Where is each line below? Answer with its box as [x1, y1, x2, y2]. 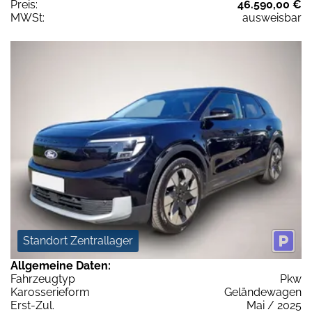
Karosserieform [10, 286, 90, 299]
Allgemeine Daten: [10, 259, 111, 273]
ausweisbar [242, 10, 302, 24]
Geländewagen [224, 286, 302, 299]
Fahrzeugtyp [10, 272, 75, 286]
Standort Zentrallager [23, 234, 133, 248]
